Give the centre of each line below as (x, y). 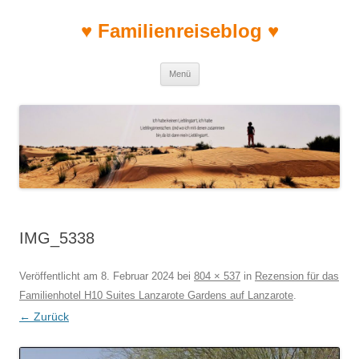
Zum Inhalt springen (250, 68)
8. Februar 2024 (137, 276)
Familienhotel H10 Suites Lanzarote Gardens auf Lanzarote (156, 296)
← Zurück (44, 317)
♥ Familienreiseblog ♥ (179, 31)
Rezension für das (297, 276)
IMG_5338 (57, 238)
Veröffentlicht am (60, 276)
